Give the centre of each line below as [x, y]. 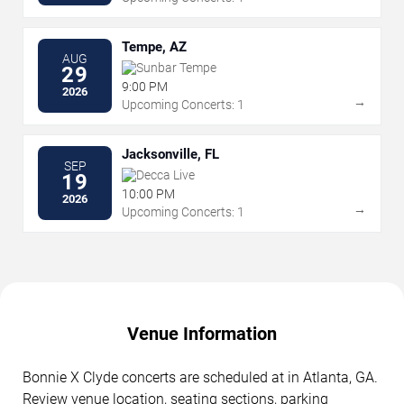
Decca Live [165, 174]
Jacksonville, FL [170, 154]
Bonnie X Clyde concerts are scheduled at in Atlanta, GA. [200, 377]
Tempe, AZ [154, 46]
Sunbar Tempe [176, 67]
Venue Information [202, 333]
